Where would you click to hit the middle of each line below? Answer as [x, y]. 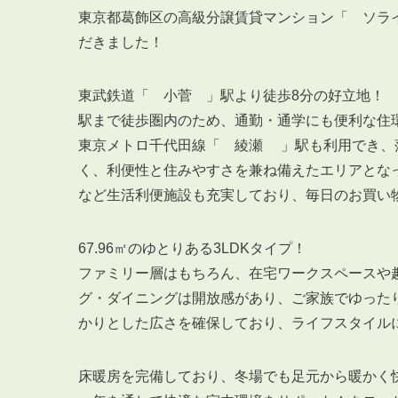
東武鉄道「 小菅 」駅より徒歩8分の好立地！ [231, 95]
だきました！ [121, 42]
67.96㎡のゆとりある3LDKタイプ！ [192, 248]
